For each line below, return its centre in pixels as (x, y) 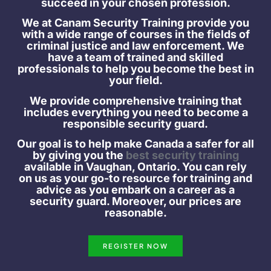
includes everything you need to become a (135, 112)
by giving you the (79, 155)
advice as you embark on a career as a (135, 189)
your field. (135, 80)
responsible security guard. (135, 123)
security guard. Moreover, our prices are (135, 201)
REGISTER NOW (135, 246)
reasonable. (135, 212)
